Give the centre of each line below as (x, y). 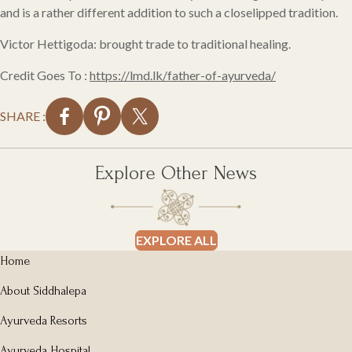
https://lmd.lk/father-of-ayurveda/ (183, 75)
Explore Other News (176, 172)
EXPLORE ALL (176, 240)
